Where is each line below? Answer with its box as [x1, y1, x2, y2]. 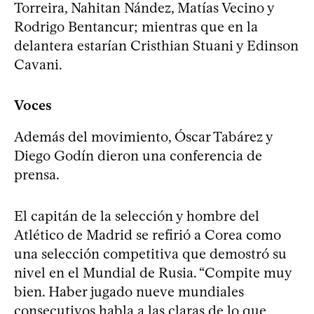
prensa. [14, 166, 60, 184]
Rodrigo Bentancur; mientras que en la [14, 18, 258, 36]
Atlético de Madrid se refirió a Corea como [14, 226, 281, 244]
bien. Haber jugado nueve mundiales [14, 283, 244, 301]
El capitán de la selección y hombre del [14, 207, 259, 225]
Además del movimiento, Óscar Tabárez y [14, 128, 273, 146]
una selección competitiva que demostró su [14, 245, 287, 263]
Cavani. [14, 56, 62, 74]
